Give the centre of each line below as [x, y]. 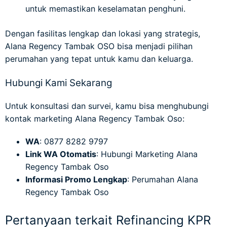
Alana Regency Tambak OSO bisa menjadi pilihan [99, 46]
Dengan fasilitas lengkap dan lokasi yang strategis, [103, 33]
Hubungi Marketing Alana [149, 154]
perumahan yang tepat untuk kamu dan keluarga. [99, 59]
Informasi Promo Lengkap [76, 179]
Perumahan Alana [165, 179]
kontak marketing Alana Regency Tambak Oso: [95, 118]
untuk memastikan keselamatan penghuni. [105, 8]
